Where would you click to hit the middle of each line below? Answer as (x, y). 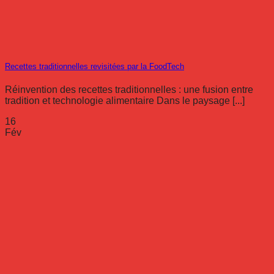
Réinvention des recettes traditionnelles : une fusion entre (129, 90)
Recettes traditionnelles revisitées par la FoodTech (94, 67)
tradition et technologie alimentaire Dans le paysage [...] (125, 101)
